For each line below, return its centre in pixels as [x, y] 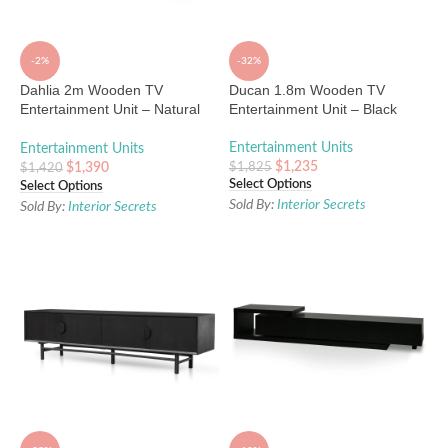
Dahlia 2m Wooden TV [91, 90]
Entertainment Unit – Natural [110, 109]
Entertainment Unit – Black [313, 109]
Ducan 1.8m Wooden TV [307, 90]
